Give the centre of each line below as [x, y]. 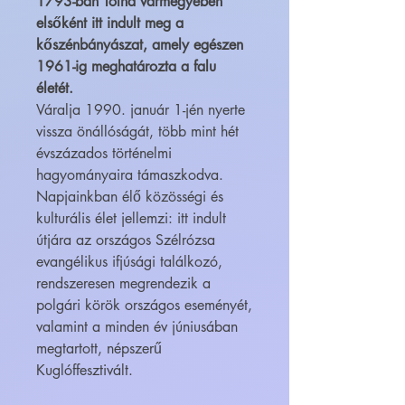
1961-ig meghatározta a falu [126, 67]
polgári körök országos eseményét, [144, 306]
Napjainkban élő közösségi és [130, 197]
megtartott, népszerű [99, 349]
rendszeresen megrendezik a [123, 284]
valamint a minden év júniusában [137, 327]
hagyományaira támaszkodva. [130, 175]
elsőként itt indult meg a [110, 24]
